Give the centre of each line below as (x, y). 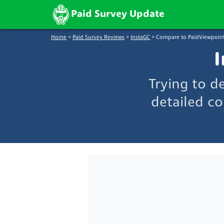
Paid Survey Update (118, 14)
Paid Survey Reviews (98, 37)
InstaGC (140, 37)
